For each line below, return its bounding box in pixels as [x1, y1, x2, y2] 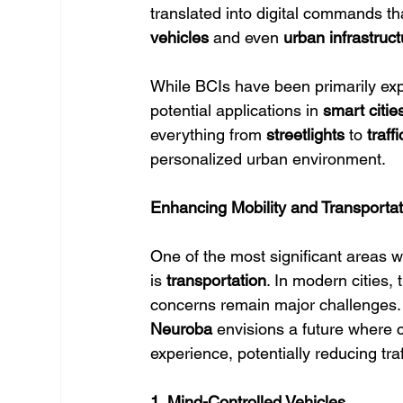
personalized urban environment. [150, 149, 387, 168]
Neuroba [150, 319, 213, 338]
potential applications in [150, 101, 324, 120]
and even [209, 28, 284, 47]
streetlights [266, 125, 345, 144]
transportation [166, 271, 267, 290]
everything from [150, 125, 267, 144]
